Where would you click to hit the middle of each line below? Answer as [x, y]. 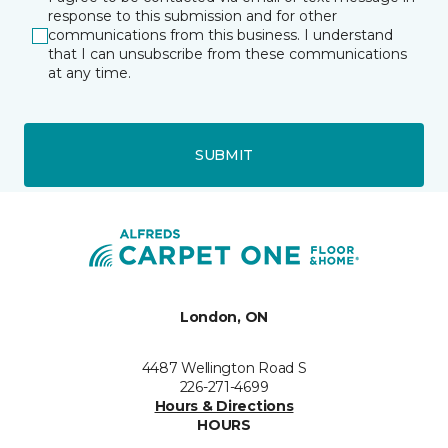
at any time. [89, 73]
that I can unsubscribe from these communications [227, 54]
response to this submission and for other [192, 16]
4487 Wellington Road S [224, 368]
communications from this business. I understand [220, 35]
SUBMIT [224, 154]
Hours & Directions [224, 406]
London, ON [224, 317]
